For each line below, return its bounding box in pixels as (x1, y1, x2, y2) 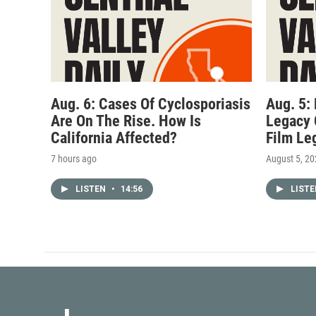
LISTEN (75, 183, 108, 194)
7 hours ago (51, 152, 97, 164)
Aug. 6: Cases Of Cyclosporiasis (51, 95, 250, 113)
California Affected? (51, 128, 177, 147)
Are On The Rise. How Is (51, 111, 201, 130)
